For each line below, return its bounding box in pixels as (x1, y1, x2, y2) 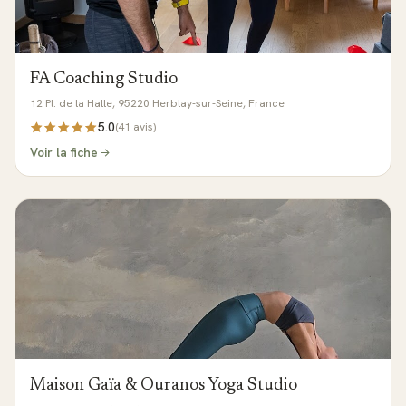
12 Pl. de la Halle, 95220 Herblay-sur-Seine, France (30, 96, 285, 111)
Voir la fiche (30, 144, 98, 160)
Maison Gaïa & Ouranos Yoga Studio (30, 377, 297, 394)
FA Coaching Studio (30, 71, 178, 88)
